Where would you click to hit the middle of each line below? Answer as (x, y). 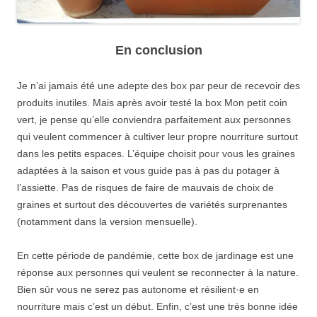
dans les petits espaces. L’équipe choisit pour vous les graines (156, 154)
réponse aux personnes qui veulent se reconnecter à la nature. (158, 273)
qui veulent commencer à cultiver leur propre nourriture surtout (157, 137)
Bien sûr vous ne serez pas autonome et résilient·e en (138, 290)
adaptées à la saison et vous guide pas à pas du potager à (148, 171)
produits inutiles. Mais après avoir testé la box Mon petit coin (152, 103)
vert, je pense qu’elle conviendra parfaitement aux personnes (154, 120)
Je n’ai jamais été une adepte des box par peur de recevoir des (158, 86)
